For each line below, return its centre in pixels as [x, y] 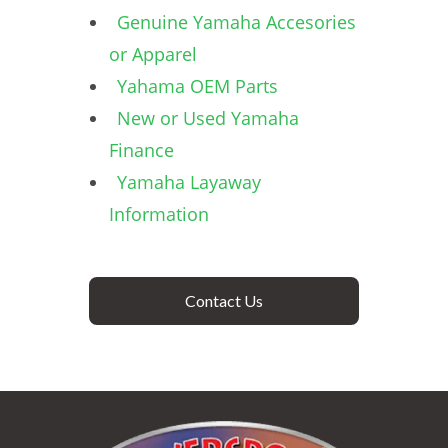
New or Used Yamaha [208, 118]
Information [159, 214]
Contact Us [224, 300]
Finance [141, 150]
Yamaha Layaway [189, 182]
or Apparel [153, 54]
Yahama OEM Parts [197, 86]
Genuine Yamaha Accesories [236, 22]
